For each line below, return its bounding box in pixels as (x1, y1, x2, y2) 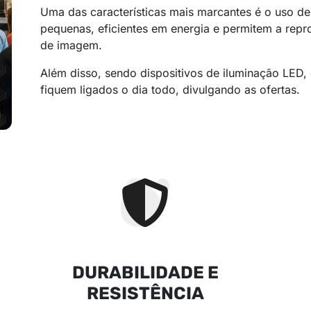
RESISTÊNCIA (86, 283, 204, 304)
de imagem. (40, 38, 102, 53)
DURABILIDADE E (72, 262, 219, 283)
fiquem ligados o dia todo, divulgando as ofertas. (40, 83, 300, 97)
